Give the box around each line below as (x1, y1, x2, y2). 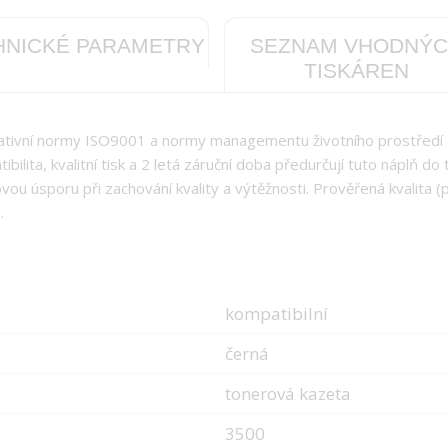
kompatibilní (225, 301, 328, 325)
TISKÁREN (304, 58, 409, 82)
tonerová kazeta (225, 381, 351, 405)
